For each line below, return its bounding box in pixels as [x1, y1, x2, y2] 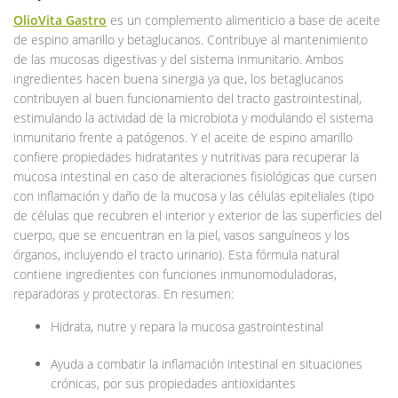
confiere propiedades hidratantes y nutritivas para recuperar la [13, 147, 359, 165]
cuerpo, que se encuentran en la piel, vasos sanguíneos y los [13, 226, 350, 243]
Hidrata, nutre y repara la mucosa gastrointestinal [51, 317, 323, 335]
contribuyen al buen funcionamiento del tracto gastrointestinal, [13, 89, 362, 107]
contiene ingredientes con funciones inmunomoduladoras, [13, 265, 337, 283]
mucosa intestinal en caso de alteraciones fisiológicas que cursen [13, 167, 377, 185]
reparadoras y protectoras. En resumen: [13, 284, 234, 302]
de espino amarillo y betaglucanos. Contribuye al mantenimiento [13, 30, 368, 48]
